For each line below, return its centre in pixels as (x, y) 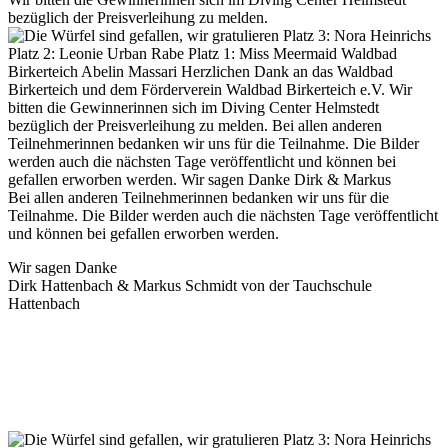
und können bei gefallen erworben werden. (143, 233)
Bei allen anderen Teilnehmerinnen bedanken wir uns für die (198, 197)
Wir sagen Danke (62, 267)
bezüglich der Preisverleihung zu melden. (138, 17)
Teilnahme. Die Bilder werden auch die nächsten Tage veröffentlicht (223, 215)
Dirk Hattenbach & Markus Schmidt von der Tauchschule (190, 285)
